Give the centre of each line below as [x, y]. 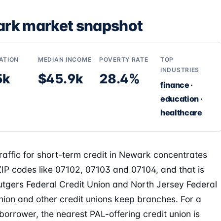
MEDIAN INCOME [65, 59]
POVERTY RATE [124, 59]
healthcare [181, 112]
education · [182, 99]
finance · [177, 85]
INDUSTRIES [180, 70]
